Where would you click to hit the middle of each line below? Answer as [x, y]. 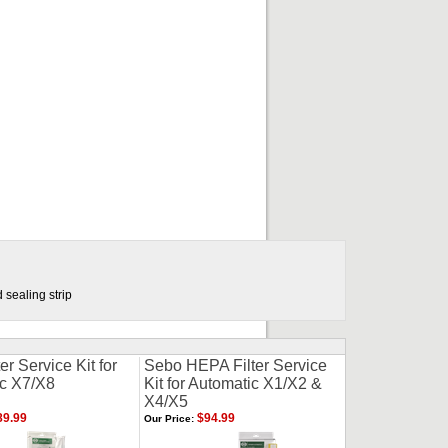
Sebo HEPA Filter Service [235, 365]
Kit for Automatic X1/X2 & [233, 383]
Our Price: [169, 418]
